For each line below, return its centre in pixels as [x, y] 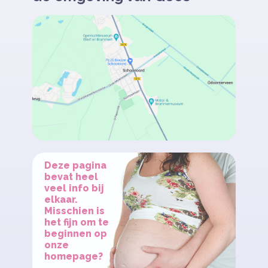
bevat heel [71, 177]
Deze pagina [75, 165]
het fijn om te [77, 222]
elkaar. [61, 200]
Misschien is [74, 211]
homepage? [74, 256]
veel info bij [74, 188]
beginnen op [76, 234]
